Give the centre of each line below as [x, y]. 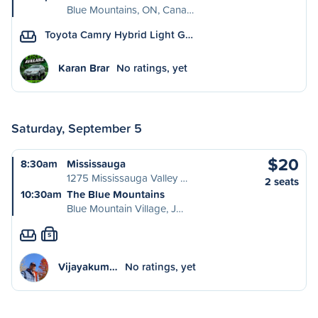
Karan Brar [84, 68]
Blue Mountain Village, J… [125, 208]
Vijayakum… [88, 267]
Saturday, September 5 [77, 128]
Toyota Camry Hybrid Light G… [119, 34]
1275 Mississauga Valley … [127, 178]
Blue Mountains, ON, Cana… [130, 10]
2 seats [282, 181]
